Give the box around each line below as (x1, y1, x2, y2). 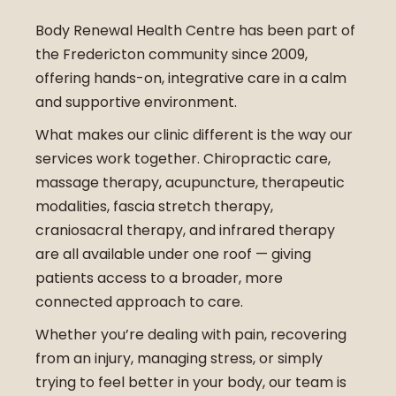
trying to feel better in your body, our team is (35, 372, 346, 393)
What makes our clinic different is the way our (35, 125, 353, 146)
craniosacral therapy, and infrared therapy (35, 220, 335, 241)
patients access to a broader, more (35, 268, 283, 289)
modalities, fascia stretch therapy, (35, 196, 273, 217)
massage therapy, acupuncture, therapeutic (35, 172, 345, 194)
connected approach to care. (35, 292, 243, 313)
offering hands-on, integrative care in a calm (35, 68, 346, 89)
